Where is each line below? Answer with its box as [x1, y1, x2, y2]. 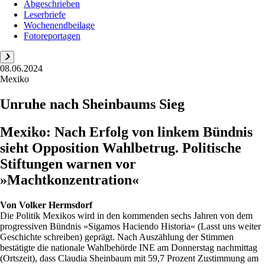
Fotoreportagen [24, 31, 80, 41]
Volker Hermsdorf [19, 199, 92, 210]
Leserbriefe [24, 9, 66, 20]
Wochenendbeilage [24, 20, 95, 30]
